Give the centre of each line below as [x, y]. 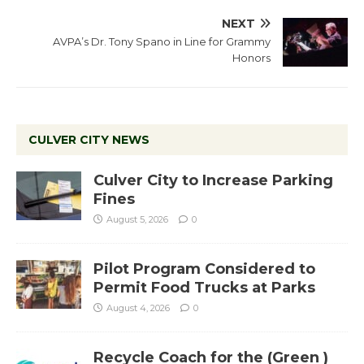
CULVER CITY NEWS [89, 140]
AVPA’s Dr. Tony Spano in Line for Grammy [162, 42]
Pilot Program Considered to [204, 269]
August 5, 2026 [137, 220]
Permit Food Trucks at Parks [204, 288]
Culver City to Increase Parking [213, 181]
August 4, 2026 [138, 308]
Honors [251, 58]
